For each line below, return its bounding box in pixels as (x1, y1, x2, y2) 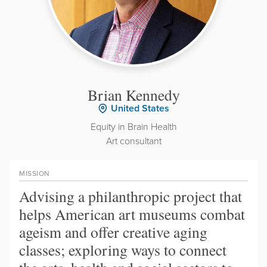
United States (111, 101, 169, 115)
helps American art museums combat (19, 203, 245, 224)
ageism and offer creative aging (19, 221, 207, 242)
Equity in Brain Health (90, 119, 177, 133)
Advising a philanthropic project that (19, 185, 242, 206)
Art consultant (105, 133, 162, 147)
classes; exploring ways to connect (19, 239, 226, 260)
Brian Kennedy (87, 84, 180, 105)
